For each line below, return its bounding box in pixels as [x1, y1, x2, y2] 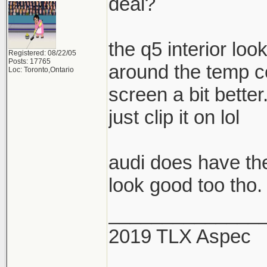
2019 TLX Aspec [108, 225, 251, 247]
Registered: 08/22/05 [8, 49, 76, 57]
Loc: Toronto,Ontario [8, 66, 74, 74]
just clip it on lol [108, 106, 240, 128]
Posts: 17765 [8, 57, 51, 66]
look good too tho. [108, 174, 262, 196]
